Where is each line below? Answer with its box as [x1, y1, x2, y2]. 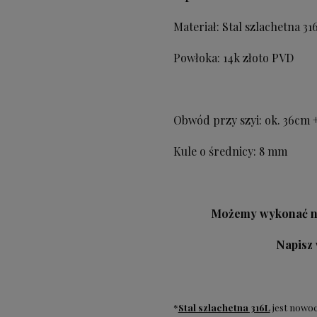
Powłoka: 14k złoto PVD [173, 50, 294, 66]
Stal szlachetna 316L [178, 301, 270, 314]
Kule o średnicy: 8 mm [173, 144, 290, 159]
